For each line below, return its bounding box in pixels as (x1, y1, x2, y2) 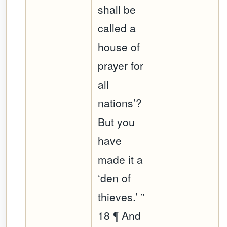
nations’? (98, 95, 142, 111)
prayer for (98, 58, 144, 73)
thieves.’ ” (98, 189, 145, 205)
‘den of (98, 170, 131, 186)
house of (98, 39, 140, 55)
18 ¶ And (98, 208, 141, 223)
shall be (98, 2, 136, 17)
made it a (98, 152, 143, 167)
